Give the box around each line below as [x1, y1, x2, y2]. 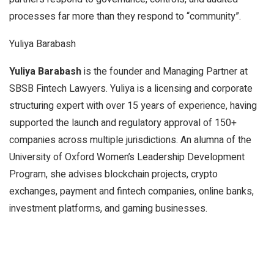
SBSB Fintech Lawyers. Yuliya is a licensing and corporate [9, 81, 253, 96]
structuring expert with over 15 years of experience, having [9, 98, 257, 113]
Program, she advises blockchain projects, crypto [9, 167, 218, 182]
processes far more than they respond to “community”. [9, 9, 241, 24]
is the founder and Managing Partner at [81, 64, 248, 79]
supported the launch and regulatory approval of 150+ [9, 116, 237, 130]
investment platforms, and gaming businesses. [9, 201, 207, 216]
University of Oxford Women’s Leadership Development [9, 150, 245, 165]
